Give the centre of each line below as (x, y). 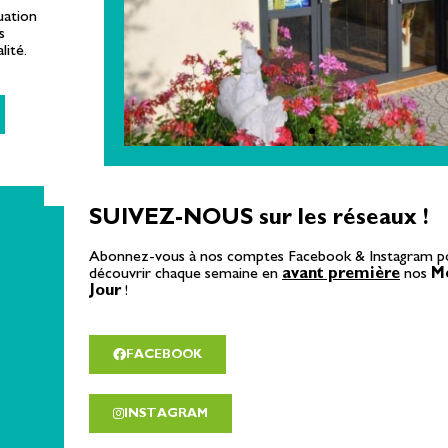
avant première (341, 273)
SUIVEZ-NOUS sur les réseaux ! (259, 217)
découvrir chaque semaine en (185, 273)
